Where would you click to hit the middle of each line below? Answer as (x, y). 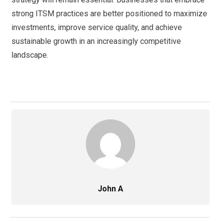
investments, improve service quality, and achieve (97, 27)
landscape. (30, 55)
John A (110, 188)
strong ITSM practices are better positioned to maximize (109, 13)
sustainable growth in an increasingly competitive (96, 41)
